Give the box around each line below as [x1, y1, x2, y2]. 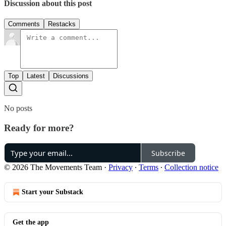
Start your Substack [22, 188, 83, 196]
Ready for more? [4, 122, 74, 133]
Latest [27, 72, 45, 80]
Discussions [53, 72, 89, 80]
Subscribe [151, 148, 185, 158]
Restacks [48, 20, 76, 28]
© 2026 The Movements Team [4, 163, 102, 172]
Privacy [108, 163, 133, 172]
